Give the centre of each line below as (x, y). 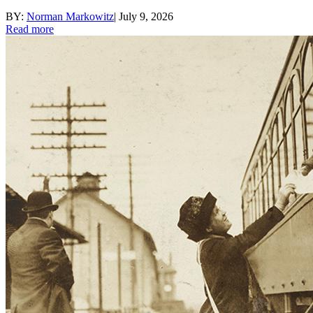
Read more (30, 29)
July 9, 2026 (146, 17)
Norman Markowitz (70, 17)
